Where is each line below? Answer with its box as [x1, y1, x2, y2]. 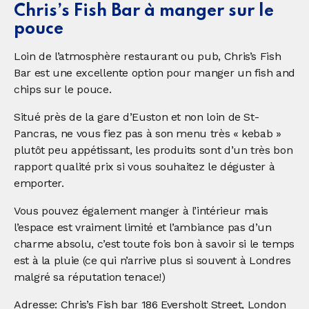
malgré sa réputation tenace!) [14, 270, 166, 283]
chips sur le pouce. [14, 82, 112, 96]
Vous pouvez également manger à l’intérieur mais [14, 203, 269, 217]
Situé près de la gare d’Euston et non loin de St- [14, 110, 259, 123]
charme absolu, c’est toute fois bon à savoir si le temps [14, 237, 295, 250]
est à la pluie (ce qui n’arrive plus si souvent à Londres [14, 253, 291, 267]
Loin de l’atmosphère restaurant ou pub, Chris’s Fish [14, 49, 281, 63]
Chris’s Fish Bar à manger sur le [14, 2, 274, 20]
